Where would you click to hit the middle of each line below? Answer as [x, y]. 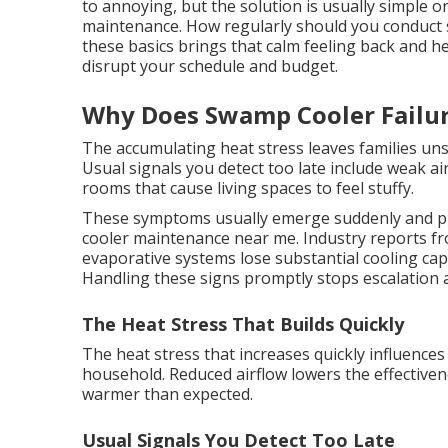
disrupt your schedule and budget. [210, 66]
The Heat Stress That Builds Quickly [243, 324]
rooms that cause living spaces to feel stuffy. [248, 188]
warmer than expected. [167, 394]
